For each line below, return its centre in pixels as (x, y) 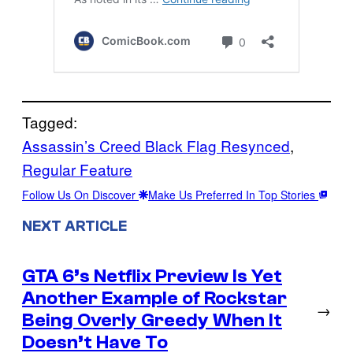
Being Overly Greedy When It (152, 321)
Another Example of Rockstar (154, 299)
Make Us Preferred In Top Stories (233, 194)
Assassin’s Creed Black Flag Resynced (156, 145)
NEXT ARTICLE (74, 226)
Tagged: (50, 121)
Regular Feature (77, 169)
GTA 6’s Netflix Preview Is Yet (152, 277)
